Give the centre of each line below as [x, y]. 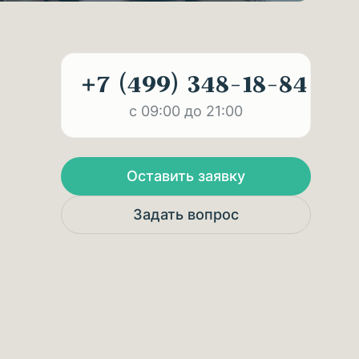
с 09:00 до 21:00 [186, 111]
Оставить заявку [186, 176]
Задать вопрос [186, 214]
